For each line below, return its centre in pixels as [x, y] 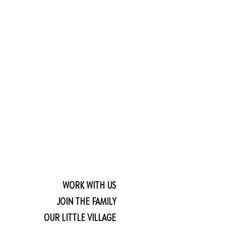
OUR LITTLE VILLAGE [80, 217]
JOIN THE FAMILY [87, 201]
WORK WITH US [89, 185]
